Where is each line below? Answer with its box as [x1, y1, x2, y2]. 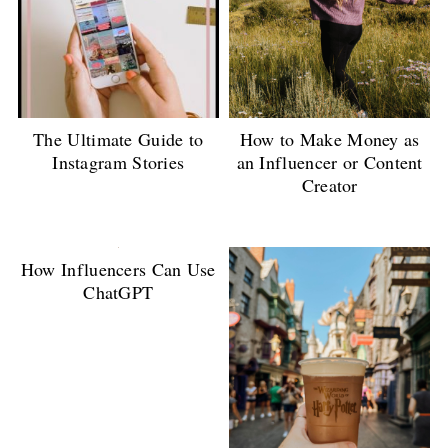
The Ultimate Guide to [33, 126, 204, 151]
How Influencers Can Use [20, 257, 216, 282]
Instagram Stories [52, 149, 185, 174]
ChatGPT [83, 280, 154, 305]
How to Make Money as [239, 126, 420, 151]
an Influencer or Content [236, 149, 423, 174]
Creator [301, 172, 358, 197]
